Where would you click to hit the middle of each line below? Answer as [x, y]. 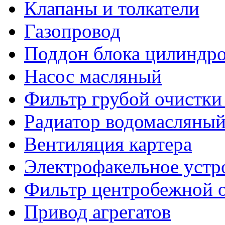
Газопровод [72, 31]
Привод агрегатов [97, 211]
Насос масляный [93, 76]
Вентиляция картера [108, 144]
